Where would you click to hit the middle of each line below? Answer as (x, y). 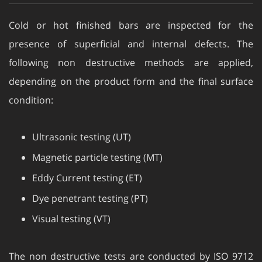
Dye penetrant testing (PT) (90, 187)
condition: (31, 88)
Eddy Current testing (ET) (87, 166)
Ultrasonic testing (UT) (82, 125)
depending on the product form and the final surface (131, 70)
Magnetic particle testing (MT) (97, 146)
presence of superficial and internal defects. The (131, 32)
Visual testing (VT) (71, 207)
